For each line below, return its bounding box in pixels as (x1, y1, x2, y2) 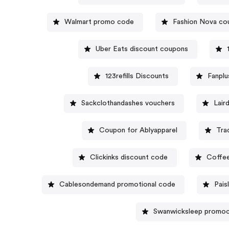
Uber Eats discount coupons (95, 45, 188, 53)
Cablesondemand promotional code (59, 180, 176, 188)
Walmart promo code (64, 18, 134, 26)
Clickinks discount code (89, 153, 168, 161)
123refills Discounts (105, 72, 169, 80)
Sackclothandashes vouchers (81, 99, 175, 107)
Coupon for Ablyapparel (99, 126, 178, 134)
